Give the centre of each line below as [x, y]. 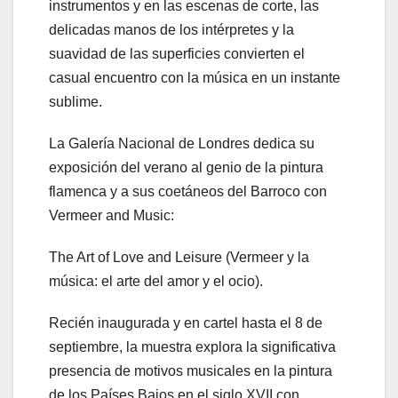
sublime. [76, 102]
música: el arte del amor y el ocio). [156, 282]
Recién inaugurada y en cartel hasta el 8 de [186, 323]
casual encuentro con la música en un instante [195, 78]
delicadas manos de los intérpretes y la [171, 30]
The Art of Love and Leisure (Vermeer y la [179, 258]
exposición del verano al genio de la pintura [186, 168]
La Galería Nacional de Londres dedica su [182, 144]
